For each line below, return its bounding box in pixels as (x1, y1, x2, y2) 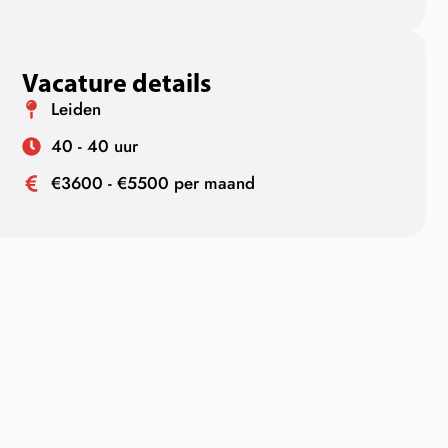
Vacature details (22, 66, 212, 100)
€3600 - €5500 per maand (50, 171, 255, 196)
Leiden (50, 97, 101, 122)
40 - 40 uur (50, 134, 138, 159)
